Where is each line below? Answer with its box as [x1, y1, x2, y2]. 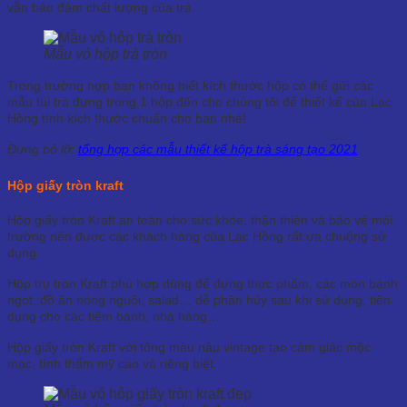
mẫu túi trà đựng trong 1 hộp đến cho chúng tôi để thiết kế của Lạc [7, 94, 392, 110]
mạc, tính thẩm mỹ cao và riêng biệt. [7, 355, 217, 371]
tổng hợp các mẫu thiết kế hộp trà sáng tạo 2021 [78, 142, 358, 157]
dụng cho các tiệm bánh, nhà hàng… [7, 308, 220, 323]
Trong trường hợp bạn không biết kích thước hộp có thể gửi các [7, 78, 373, 94]
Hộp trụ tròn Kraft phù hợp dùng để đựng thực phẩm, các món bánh [7, 275, 398, 291]
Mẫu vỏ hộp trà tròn [44, 46, 167, 63]
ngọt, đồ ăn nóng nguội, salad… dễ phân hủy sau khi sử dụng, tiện [7, 292, 391, 307]
